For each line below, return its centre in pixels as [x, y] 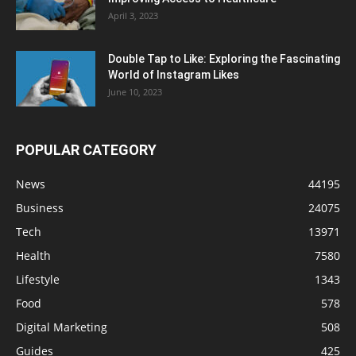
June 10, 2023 [135, 91]
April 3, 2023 [133, 15]
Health [33, 255]
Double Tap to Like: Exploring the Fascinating [224, 58]
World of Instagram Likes [174, 74]
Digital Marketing [62, 327]
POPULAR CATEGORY [86, 149]
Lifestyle [38, 279]
